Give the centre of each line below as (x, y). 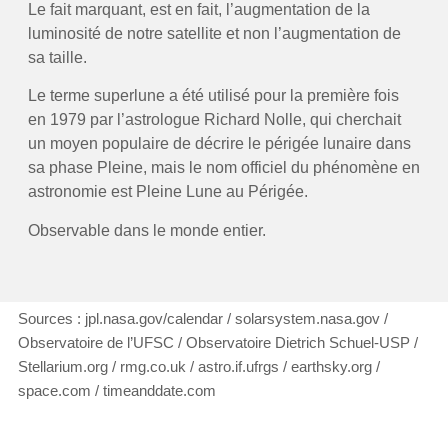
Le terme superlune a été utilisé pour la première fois (213, 96)
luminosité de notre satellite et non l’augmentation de (214, 33)
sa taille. (57, 57)
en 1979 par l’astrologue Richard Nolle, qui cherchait (214, 120)
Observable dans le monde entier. (146, 230)
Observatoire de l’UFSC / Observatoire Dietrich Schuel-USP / (217, 342)
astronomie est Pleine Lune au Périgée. (167, 192)
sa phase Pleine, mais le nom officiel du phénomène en (223, 168)
